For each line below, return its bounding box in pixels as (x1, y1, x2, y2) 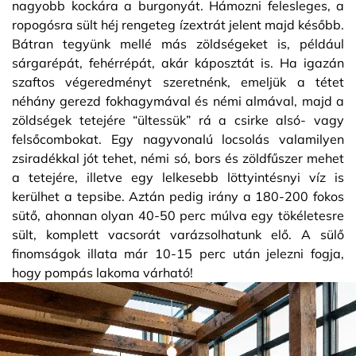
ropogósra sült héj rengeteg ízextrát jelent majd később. (12, 16, 344, 33)
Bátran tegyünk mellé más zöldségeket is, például (12, 35, 344, 52)
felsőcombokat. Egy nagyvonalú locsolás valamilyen (12, 130, 344, 147)
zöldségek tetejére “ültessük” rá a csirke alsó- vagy (12, 111, 344, 128)
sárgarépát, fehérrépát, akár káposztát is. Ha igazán (12, 54, 344, 71)
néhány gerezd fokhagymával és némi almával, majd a (12, 92, 344, 109)
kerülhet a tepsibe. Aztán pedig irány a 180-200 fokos (12, 188, 344, 204)
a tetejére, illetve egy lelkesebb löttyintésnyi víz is (12, 168, 344, 185)
